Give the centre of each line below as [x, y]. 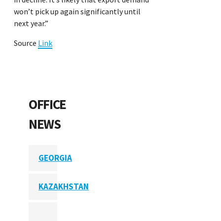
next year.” [31, 23]
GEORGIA [55, 158]
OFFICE [47, 104]
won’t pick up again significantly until [77, 11]
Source [26, 43]
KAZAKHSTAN [64, 186]
